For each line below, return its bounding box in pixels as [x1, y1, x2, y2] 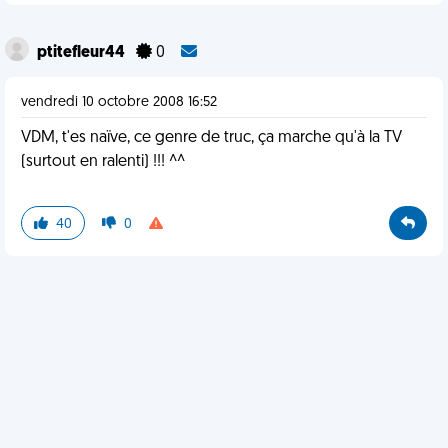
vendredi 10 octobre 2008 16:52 [21, 95, 217, 110]
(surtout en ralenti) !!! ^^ [21, 154, 185, 170]
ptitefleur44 [37, 45, 128, 61]
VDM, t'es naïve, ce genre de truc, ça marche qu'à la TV [21, 130, 402, 146]
